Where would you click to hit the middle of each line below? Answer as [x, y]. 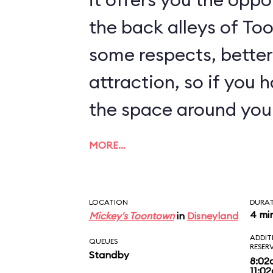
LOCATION [108, 202]
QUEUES [103, 241]
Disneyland [212, 216]
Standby [109, 255]
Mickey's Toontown [131, 216]
